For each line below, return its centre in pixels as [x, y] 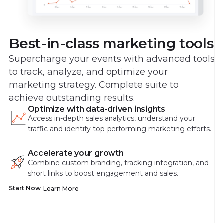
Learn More [61, 188]
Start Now [25, 188]
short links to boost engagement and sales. [103, 173]
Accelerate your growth [76, 153]
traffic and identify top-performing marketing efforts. [119, 129]
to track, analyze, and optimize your [88, 72]
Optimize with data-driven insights [96, 109]
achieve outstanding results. [72, 98]
